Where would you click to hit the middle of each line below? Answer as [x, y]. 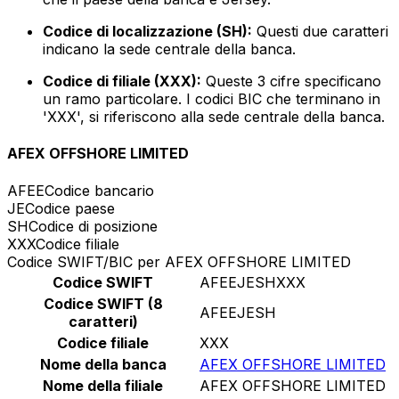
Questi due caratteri [320, 32]
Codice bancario [99, 190]
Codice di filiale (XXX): [122, 81]
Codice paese [70, 208]
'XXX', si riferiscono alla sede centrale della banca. [214, 117]
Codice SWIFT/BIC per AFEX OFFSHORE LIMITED [179, 261]
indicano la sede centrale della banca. [169, 49]
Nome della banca [103, 364]
